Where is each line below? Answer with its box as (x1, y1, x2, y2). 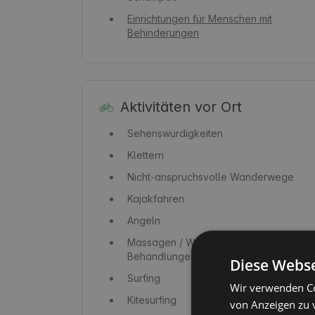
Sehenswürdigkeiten (127, 127, 223, 139)
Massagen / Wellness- (127, 236, 233, 248)
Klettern (127, 148, 164, 161)
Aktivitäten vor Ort (120, 98, 242, 115)
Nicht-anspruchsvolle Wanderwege (127, 170, 294, 183)
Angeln (127, 214, 160, 226)
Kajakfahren (127, 192, 184, 205)
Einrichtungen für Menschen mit (127, 12, 272, 25)
